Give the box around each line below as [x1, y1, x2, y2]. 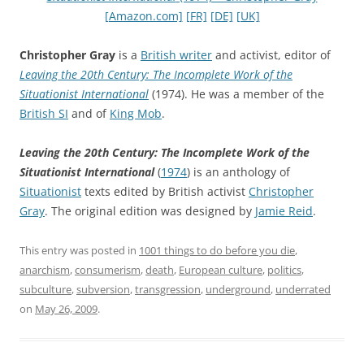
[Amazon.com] [104, 7, 183, 24]
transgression [135, 281, 201, 297]
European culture [179, 262, 262, 277]
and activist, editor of [212, 46, 331, 63]
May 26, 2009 [35, 301, 97, 316]
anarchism [19, 262, 70, 277]
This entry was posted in [19, 242, 139, 258]
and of [68, 105, 110, 121]
